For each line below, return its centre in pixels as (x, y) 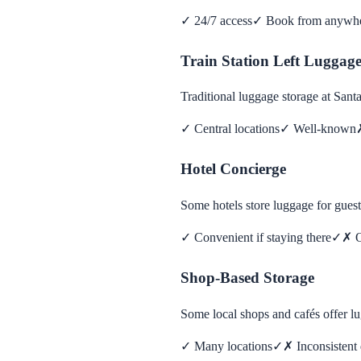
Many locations (233, 346)
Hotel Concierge (233, 169)
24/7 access (223, 20)
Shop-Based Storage (247, 278)
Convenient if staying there (263, 238)
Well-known (325, 129)
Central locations (237, 129)
